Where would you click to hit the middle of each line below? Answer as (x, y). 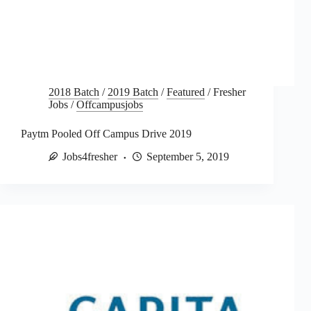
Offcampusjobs (110, 105)
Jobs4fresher (90, 157)
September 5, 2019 (188, 157)
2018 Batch (74, 92)
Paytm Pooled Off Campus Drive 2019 (106, 134)
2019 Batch (133, 92)
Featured (186, 92)
